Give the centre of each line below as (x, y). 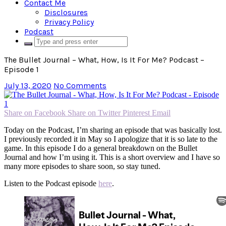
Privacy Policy (69, 22)
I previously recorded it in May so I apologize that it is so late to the (111, 139)
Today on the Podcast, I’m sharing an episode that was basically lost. (113, 130)
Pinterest (136, 113)
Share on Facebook (35, 113)
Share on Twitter (94, 113)
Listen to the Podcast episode (51, 184)
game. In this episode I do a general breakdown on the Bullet (101, 148)
